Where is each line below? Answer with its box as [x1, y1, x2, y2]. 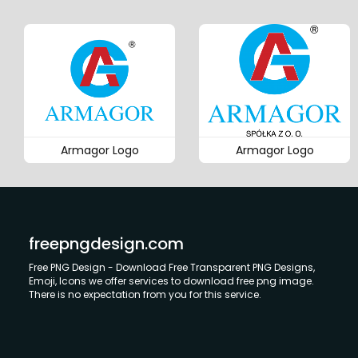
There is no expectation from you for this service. [29, 287, 261, 301]
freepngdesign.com [29, 232, 184, 255]
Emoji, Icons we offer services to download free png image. [29, 273, 314, 288]
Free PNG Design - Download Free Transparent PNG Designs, [29, 260, 315, 274]
